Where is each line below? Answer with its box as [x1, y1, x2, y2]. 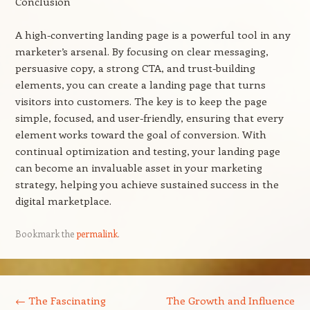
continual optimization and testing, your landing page [15, 144, 280, 158]
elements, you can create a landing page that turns [15, 77, 266, 91]
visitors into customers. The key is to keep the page [15, 94, 267, 108]
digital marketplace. [15, 194, 111, 208]
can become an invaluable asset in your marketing [15, 161, 262, 174]
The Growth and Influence [166, 293, 295, 307]
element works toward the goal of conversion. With [15, 127, 266, 141]
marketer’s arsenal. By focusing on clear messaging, [15, 44, 268, 58]
